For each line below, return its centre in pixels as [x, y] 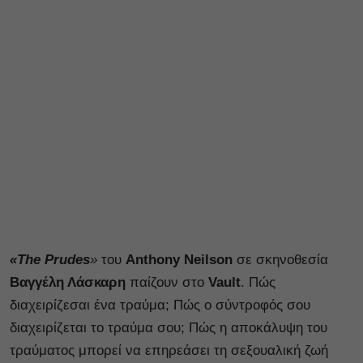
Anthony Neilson [179, 259]
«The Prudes [50, 259]
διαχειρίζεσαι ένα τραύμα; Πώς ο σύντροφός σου [160, 305]
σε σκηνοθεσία [280, 259]
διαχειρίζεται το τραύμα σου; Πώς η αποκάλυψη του [169, 327]
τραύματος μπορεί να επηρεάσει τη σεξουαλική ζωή [169, 350]
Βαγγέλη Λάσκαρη [68, 282]
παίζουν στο [167, 282]
